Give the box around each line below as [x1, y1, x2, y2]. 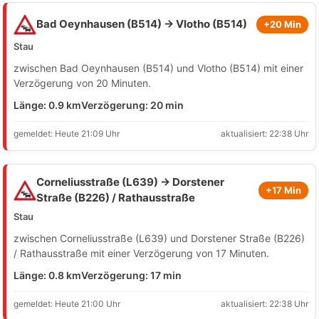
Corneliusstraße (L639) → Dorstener [36, 175, 224, 189]
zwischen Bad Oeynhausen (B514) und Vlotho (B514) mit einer [14, 62, 303, 75]
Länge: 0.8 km [14, 269, 81, 282]
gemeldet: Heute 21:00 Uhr [14, 298, 120, 310]
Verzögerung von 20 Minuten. [14, 77, 151, 90]
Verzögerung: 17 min [81, 269, 182, 282]
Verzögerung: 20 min [81, 99, 184, 112]
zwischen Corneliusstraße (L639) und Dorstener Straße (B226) [14, 232, 305, 245]
